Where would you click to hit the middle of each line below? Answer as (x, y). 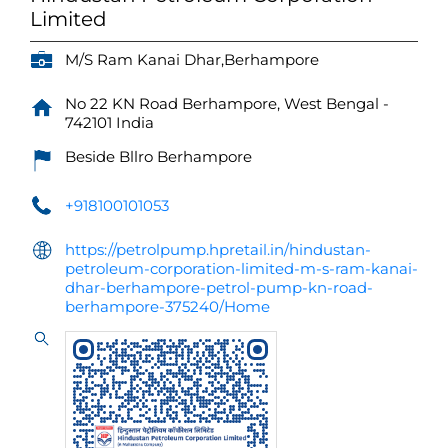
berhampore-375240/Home (167, 307)
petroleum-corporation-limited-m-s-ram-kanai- (241, 269)
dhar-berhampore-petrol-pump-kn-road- (219, 288)
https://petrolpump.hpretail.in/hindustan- (218, 250)
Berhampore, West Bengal (282, 104)
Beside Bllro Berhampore (158, 157)
